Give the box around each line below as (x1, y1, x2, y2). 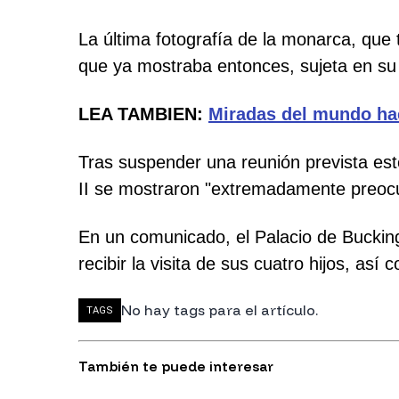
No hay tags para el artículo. (121, 301, 318, 319)
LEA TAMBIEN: (78, 104, 208, 124)
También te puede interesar (78, 358, 273, 375)
